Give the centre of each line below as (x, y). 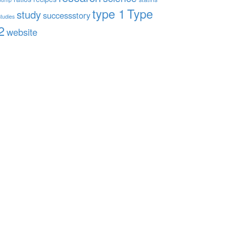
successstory (67, 15)
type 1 (109, 14)
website (22, 32)
